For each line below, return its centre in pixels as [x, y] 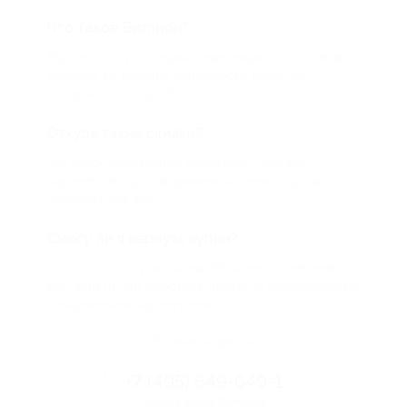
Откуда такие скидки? [125, 133]
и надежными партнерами [129, 304]
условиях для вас [101, 199]
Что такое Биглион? [119, 28]
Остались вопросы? [203, 342]
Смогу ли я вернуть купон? [143, 238]
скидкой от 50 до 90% [116, 94]
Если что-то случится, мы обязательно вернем [191, 268]
